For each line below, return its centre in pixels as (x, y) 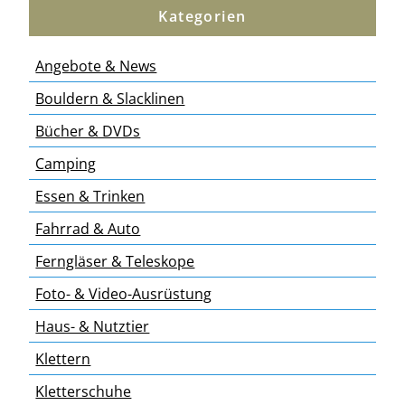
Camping (66, 163)
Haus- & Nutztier (93, 326)
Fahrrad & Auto (88, 228)
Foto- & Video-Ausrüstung (124, 293)
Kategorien (202, 16)
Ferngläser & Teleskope (115, 261)
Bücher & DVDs (88, 131)
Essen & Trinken (90, 196)
